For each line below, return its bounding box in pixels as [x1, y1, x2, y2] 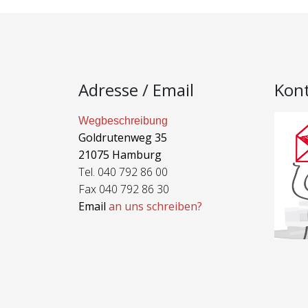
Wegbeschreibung [78, 115, 168, 126]
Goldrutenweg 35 [78, 130, 167, 145]
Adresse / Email [78, 78, 194, 101]
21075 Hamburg [78, 147, 162, 162]
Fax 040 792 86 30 [78, 181, 169, 197]
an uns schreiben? [109, 199, 202, 214]
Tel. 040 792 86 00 [78, 164, 168, 179]
